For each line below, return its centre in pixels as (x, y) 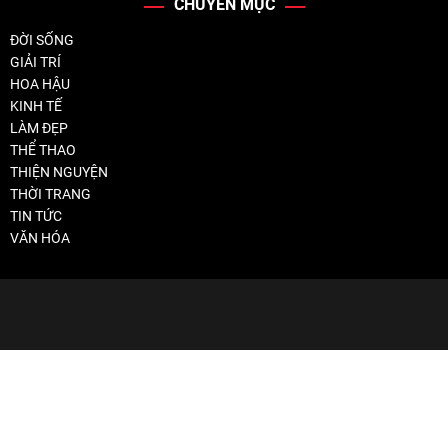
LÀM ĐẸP (39, 127)
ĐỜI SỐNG (42, 39)
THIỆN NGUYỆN (59, 171)
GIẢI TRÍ (35, 61)
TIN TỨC (36, 215)
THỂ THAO (43, 149)
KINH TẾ (36, 105)
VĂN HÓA (40, 237)
